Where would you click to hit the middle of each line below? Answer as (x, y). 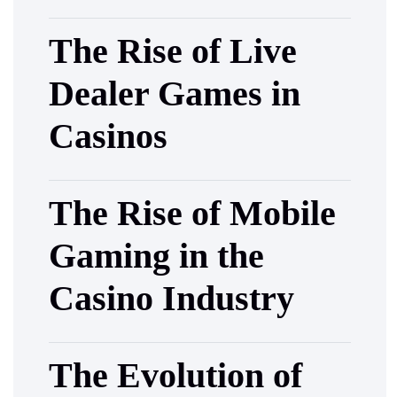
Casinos (108, 136)
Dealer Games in (175, 93)
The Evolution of (175, 375)
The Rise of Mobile (192, 213)
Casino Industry (171, 298)
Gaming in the (156, 255)
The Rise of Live (173, 51)
